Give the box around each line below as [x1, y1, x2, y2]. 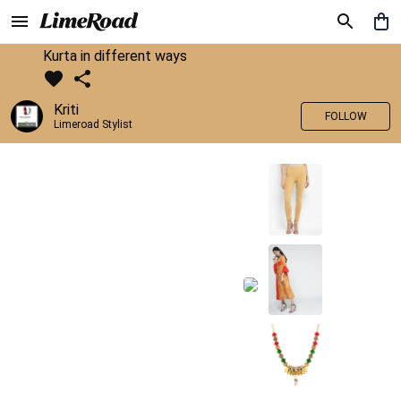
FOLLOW [324, 110, 367, 123]
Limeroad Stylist [54, 118, 132, 131]
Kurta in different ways [43, 47, 187, 64]
